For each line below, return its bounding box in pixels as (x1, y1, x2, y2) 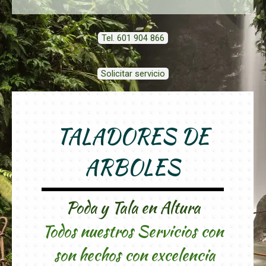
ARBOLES (85, 152, 180, 182)
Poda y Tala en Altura (65, 196, 200, 219)
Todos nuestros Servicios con (42, 220, 223, 243)
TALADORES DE (56, 121, 209, 151)
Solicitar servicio (100, 68, 165, 79)
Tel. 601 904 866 (101, 33, 164, 43)
